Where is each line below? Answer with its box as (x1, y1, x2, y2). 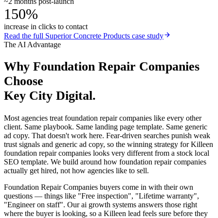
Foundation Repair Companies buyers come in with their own (4, 183, 193, 192)
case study (130, 31, 163, 40)
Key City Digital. (4, 89, 96, 103)
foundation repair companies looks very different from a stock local (4, 149, 209, 158)
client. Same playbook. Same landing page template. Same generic (4, 123, 207, 131)
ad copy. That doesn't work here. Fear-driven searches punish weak (4, 131, 210, 140)
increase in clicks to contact (4, 22, 88, 31)
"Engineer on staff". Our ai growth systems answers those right (4, 200, 197, 209)
